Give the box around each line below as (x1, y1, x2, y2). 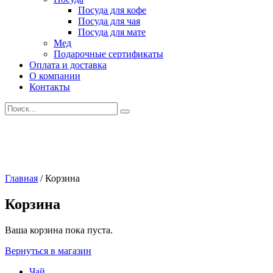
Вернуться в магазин (5, 245, 91, 256)
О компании (29, 71, 80, 81)
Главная (5, 173, 38, 183)
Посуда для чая (78, 16, 140, 26)
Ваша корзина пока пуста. (5, 224, 113, 235)
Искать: (4, 102, 36, 112)
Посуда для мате (78, 27, 146, 37)
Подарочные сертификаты (54, 49, 163, 59)
